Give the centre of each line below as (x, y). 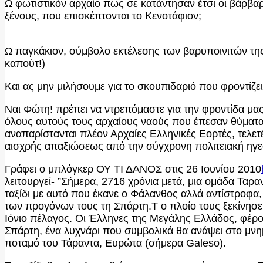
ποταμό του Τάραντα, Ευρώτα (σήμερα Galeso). (115, 243)
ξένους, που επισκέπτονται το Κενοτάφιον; (103, 16)
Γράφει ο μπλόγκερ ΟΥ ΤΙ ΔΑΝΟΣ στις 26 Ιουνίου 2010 (133, 169)
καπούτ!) (25, 63)
